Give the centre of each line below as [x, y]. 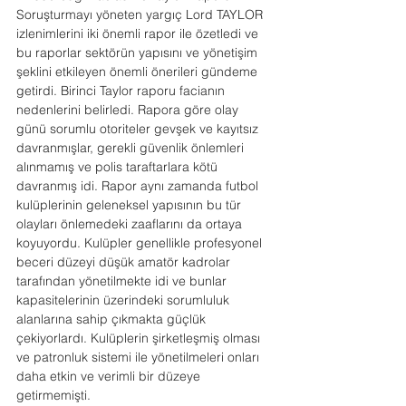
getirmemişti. [53, 395]
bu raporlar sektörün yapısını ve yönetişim [139, 53]
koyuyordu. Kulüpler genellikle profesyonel [141, 243]
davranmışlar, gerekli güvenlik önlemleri [132, 148]
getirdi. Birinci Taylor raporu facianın [122, 91]
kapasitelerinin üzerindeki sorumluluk [125, 300]
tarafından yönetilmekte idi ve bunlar [123, 281]
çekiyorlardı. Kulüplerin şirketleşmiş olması [140, 338]
